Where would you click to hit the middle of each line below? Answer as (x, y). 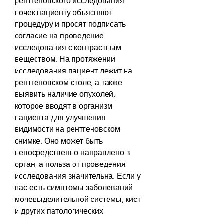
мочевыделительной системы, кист (78, 199)
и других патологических (59, 211)
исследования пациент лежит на (73, 71)
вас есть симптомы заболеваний (74, 187)
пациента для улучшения (60, 117)
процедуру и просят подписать (70, 24)
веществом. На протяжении (65, 59)
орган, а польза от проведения (70, 164)
